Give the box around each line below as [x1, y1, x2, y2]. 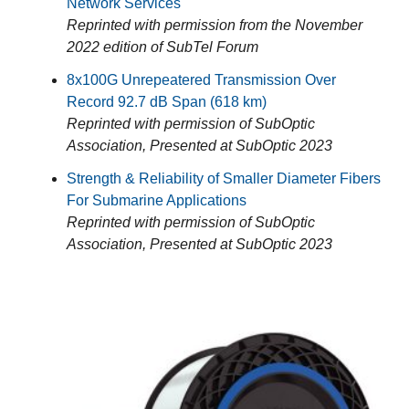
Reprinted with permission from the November [67, 16, 362, 33]
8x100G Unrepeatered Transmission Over [67, 71, 336, 88]
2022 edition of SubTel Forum [67, 38, 258, 55]
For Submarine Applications [67, 192, 246, 208]
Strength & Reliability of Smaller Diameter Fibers [67, 170, 381, 186]
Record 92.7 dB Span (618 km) [67, 93, 267, 110]
